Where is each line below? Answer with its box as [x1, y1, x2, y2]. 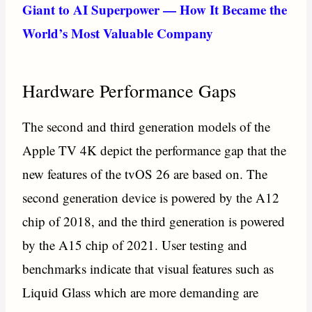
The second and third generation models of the [22, 118, 271, 136]
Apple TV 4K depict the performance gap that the [22, 141, 287, 159]
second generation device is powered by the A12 [22, 189, 280, 207]
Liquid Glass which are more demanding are [22, 283, 259, 302]
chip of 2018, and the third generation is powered [22, 212, 286, 231]
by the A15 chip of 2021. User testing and [22, 236, 248, 254]
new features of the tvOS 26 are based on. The [22, 165, 268, 183]
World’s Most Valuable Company [22, 23, 214, 42]
